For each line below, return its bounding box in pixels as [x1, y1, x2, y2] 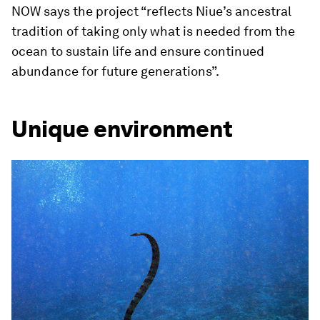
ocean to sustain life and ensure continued [11, 44, 264, 59]
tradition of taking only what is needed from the [11, 24, 295, 39]
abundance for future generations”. [11, 64, 219, 79]
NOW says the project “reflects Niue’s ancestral [11, 4, 291, 19]
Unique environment [11, 115, 233, 143]
